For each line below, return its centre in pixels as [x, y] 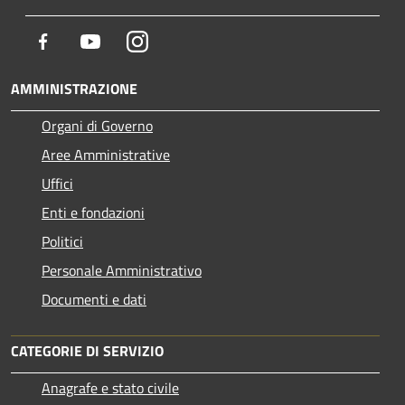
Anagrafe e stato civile [110, 387]
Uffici [57, 183]
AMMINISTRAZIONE [74, 88]
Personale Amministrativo [122, 270]
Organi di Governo [97, 125]
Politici [62, 241]
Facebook [81, 40]
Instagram [179, 40]
